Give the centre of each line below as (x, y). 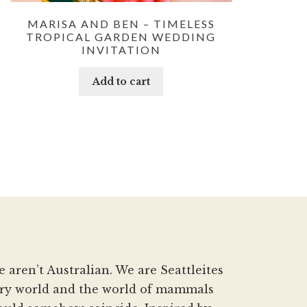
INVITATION (121, 50)
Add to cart (121, 81)
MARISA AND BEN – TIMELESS (121, 24)
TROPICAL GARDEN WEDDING (121, 37)
